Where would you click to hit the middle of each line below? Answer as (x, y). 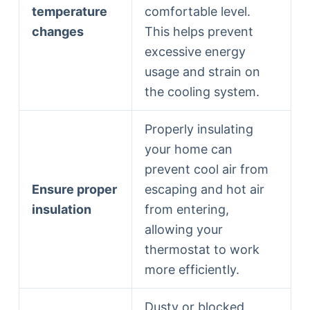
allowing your (183, 229)
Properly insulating (199, 129)
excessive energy (195, 51)
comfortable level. (197, 11)
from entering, (186, 209)
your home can (188, 149)
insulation (61, 209)
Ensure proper (74, 189)
